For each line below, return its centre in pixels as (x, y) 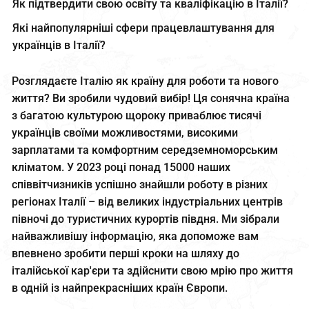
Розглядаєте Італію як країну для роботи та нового (146, 81)
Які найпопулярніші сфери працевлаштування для (143, 28)
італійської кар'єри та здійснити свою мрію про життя (153, 270)
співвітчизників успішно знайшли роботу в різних (140, 184)
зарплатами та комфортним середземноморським (145, 150)
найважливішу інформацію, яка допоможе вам (136, 236)
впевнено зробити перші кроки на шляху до (126, 253)
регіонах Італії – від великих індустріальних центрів (148, 201)
